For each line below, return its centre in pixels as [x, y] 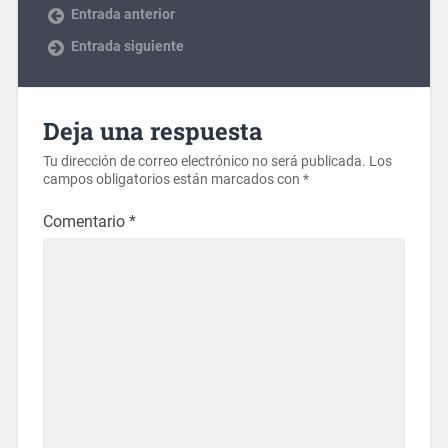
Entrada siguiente [127, 45]
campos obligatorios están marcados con [172, 179]
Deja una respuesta [152, 130]
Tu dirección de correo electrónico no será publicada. [204, 161]
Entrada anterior [122, 13]
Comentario [85, 221]
